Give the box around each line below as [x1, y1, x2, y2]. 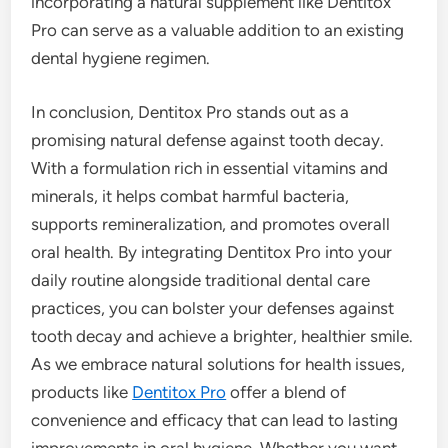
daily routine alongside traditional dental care [31, 269, 371, 290]
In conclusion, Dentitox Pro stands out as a [31, 101, 350, 122]
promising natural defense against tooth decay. [31, 129, 385, 150]
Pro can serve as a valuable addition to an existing [31, 20, 405, 40]
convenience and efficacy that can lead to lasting [31, 409, 399, 430]
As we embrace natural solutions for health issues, [31, 353, 406, 374]
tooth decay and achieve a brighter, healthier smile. [31, 325, 414, 346]
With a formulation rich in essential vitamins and [31, 157, 389, 178]
